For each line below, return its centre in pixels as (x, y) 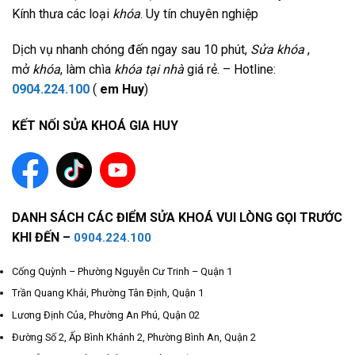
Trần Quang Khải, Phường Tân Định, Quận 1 (108, 293)
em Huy (122, 90)
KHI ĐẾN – (43, 237)
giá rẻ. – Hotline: (230, 70)
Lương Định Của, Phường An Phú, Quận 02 (106, 315)
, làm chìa (87, 70)
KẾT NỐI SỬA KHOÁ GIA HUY (95, 126)
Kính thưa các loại (62, 13)
